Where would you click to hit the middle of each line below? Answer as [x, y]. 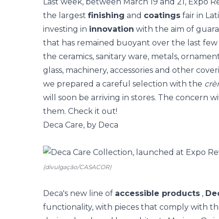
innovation [111, 29]
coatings [162, 15]
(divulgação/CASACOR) [77, 167]
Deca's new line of [79, 193]
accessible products [157, 193]
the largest [66, 15]
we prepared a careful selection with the [124, 84]
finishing [106, 15]
